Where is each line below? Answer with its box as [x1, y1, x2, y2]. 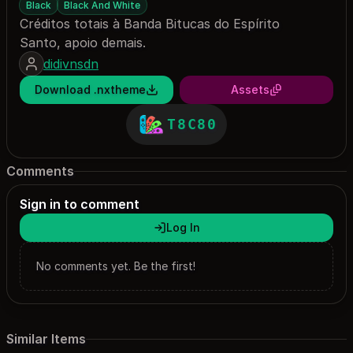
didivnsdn [43, 55, 98, 72]
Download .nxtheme [35, 82, 146, 96]
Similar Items [6, 331, 86, 347]
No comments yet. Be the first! [36, 258, 195, 273]
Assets [231, 82, 269, 96]
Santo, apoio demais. [20, 34, 146, 50]
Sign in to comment [20, 195, 139, 212]
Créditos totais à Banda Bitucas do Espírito [20, 15, 280, 32]
